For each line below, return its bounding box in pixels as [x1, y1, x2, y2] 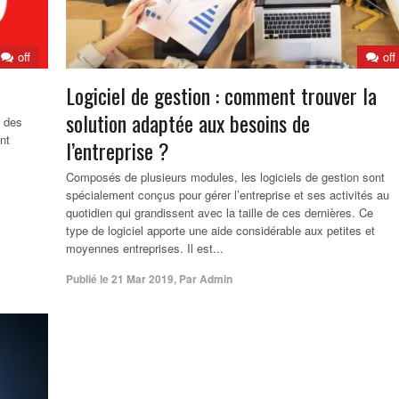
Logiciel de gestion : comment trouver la [66, 79, 377, 112]
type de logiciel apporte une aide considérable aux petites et [66, 222, 375, 240]
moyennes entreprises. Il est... [66, 240, 224, 257]
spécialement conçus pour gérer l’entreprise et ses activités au [66, 186, 389, 204]
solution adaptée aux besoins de [66, 107, 310, 140]
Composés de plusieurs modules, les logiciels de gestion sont [66, 168, 385, 186]
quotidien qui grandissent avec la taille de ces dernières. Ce [66, 204, 373, 222]
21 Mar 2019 [111, 271, 174, 288]
